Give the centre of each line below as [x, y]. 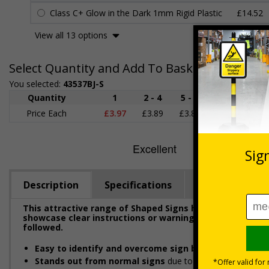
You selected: [36, 84]
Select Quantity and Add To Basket [107, 68]
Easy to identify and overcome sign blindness [134, 248]
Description [51, 185]
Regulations [227, 185]
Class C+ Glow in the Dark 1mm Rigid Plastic [136, 13]
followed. [43, 227]
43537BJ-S [83, 84]
